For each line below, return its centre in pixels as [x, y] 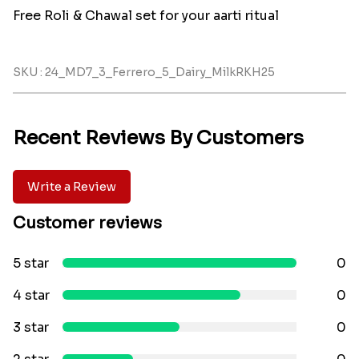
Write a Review [71, 187]
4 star [31, 296]
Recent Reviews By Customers [158, 138]
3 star [30, 328]
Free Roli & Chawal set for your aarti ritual [145, 16]
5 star [30, 264]
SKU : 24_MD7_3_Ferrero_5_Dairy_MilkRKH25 [143, 73]
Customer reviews [87, 224]
